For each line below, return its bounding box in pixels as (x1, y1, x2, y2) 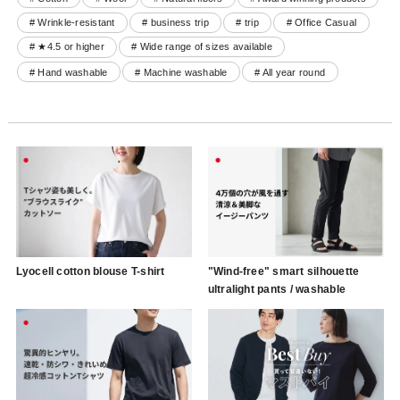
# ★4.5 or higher (29, 41, 104, 53)
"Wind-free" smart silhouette (207, 264, 360, 277)
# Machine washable (135, 66, 228, 78)
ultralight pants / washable (207, 282, 346, 295)
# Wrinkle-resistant (29, 17, 115, 29)
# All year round (254, 66, 326, 78)
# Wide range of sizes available (131, 41, 272, 53)
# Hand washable (29, 66, 108, 78)
